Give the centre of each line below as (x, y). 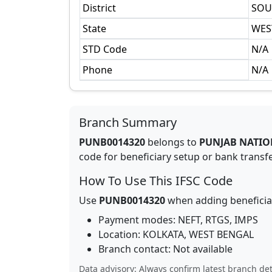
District (99, 8)
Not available (203, 249)
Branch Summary (128, 122)
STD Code (105, 49)
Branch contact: (136, 249)
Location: (121, 234)
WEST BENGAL (221, 234)
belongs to (172, 142)
